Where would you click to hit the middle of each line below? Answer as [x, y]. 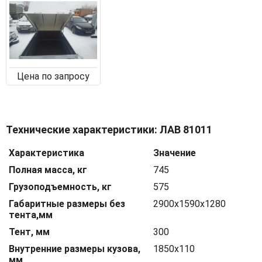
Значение [175, 153]
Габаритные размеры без [67, 204]
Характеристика [46, 153]
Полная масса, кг [48, 170]
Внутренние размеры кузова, [75, 249]
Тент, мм [29, 232]
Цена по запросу [53, 77]
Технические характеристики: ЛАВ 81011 [109, 130]
